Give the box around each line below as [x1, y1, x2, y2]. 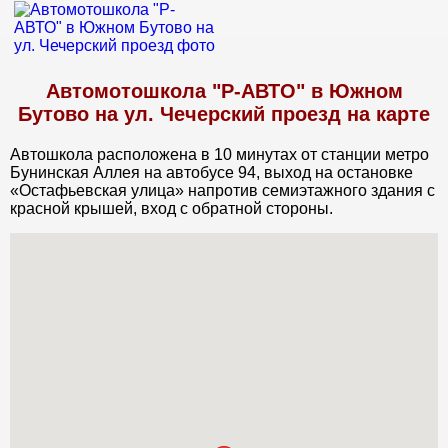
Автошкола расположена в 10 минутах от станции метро [10, 145, 429, 163]
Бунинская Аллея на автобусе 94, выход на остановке [10, 163, 413, 181]
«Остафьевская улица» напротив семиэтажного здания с [10, 181, 435, 199]
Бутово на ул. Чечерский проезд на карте [18, 102, 430, 125]
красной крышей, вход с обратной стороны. [10, 199, 333, 217]
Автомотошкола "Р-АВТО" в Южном [45, 79, 403, 102]
